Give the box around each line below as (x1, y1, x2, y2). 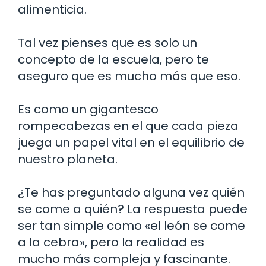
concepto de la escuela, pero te (18, 51, 209, 68)
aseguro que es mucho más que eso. (18, 68, 240, 84)
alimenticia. (18, 1, 87, 18)
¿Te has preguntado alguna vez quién (18, 184, 245, 201)
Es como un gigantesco (18, 101, 159, 118)
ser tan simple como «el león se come (18, 217, 245, 234)
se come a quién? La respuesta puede (18, 201, 248, 217)
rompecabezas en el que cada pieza (18, 118, 239, 134)
